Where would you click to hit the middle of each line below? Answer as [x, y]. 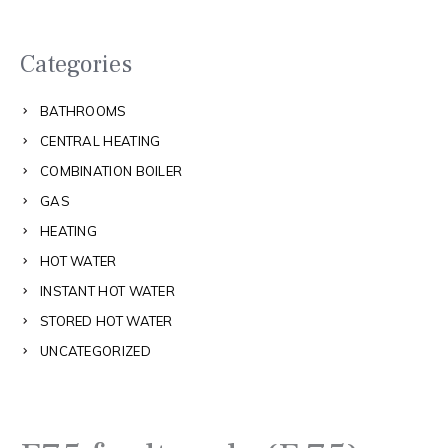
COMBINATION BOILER [111, 170]
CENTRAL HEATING [100, 140]
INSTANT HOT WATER [107, 290]
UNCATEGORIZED [95, 350]
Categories [76, 64]
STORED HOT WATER [106, 320]
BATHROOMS [83, 110]
